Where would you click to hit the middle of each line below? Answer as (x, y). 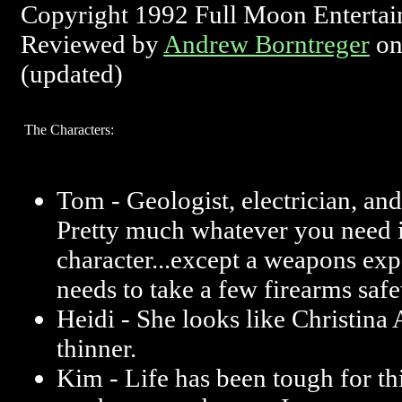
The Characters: (69, 130)
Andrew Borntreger (267, 44)
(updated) (72, 74)
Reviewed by (92, 44)
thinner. (96, 348)
